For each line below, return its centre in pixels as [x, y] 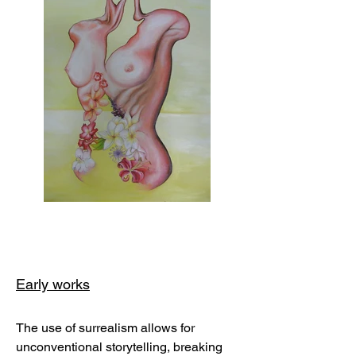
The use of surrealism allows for [105, 327]
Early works [53, 284]
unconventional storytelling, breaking [119, 346]
